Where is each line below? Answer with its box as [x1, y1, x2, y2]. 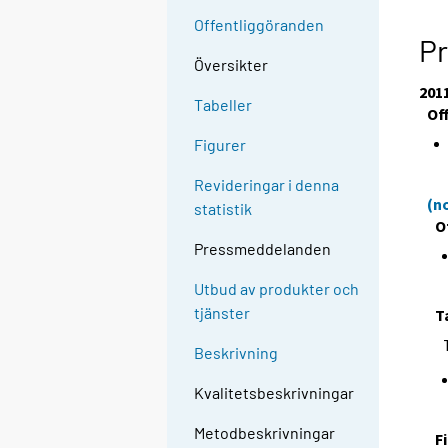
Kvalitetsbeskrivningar [194, 383, 355, 403]
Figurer [194, 135, 247, 155]
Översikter [194, 55, 269, 75]
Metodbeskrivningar [194, 423, 336, 443]
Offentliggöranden [194, 15, 325, 35]
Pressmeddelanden [194, 239, 332, 259]
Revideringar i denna [194, 175, 340, 195]
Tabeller [194, 95, 253, 115]
